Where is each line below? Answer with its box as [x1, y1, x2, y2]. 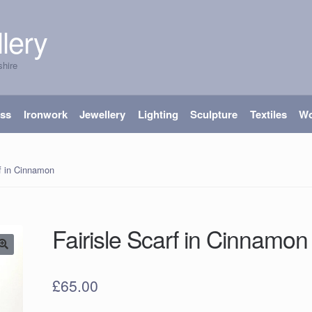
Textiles [249, 107, 287, 123]
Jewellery [79, 107, 126, 123]
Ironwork [23, 107, 68, 123]
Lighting [137, 107, 178, 123]
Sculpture [190, 107, 238, 123]
